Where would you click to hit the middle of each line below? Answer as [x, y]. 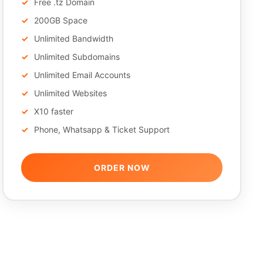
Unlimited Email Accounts [82, 75]
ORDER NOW [122, 168]
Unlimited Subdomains [77, 57]
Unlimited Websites [71, 93]
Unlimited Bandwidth [74, 38]
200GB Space [61, 20]
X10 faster [54, 111]
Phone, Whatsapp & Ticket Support [102, 129]
